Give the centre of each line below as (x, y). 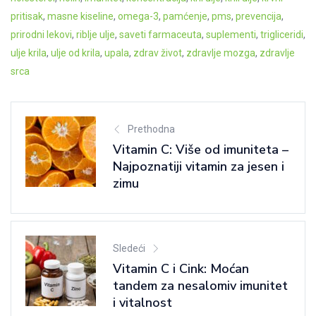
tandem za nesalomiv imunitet (200, 285)
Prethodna (151, 129)
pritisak (27, 16)
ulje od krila (75, 53)
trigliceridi (282, 34)
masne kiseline (80, 16)
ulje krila (29, 53)
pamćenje (185, 16)
